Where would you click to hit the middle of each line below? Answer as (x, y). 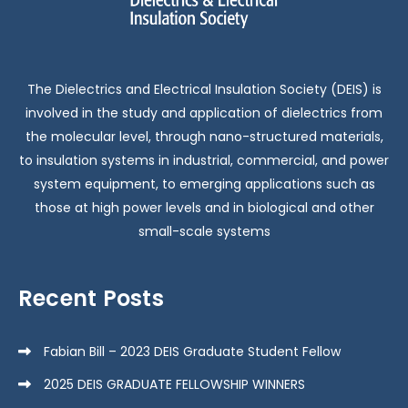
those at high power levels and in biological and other (204, 208)
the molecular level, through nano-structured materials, (204, 137)
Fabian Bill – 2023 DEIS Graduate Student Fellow (192, 352)
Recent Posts (91, 299)
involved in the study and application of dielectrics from (204, 113)
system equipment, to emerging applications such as (204, 184)
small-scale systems (204, 232)
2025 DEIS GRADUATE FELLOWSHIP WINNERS (174, 385)
